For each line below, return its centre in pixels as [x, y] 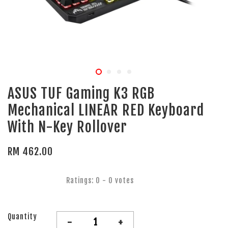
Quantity [22, 217]
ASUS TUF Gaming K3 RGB [81, 93]
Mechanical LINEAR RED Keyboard [106, 110]
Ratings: [81, 180]
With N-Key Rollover [67, 127]
